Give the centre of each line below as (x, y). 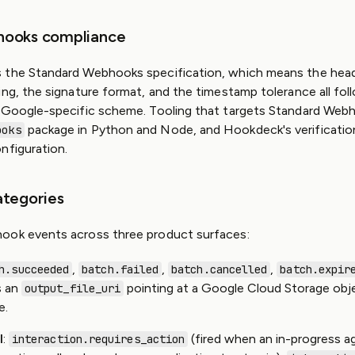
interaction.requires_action (99, 339)
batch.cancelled (219, 269)
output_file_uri (73, 288)
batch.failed (120, 269)
